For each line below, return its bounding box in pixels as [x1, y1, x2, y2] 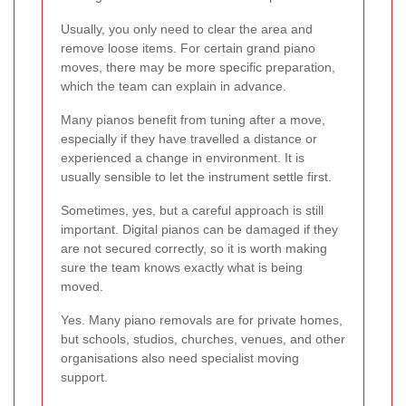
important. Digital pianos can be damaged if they [61, 221, 338, 237]
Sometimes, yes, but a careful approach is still [61, 202, 324, 217]
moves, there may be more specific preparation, [61, 59, 335, 74]
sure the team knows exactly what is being [61, 259, 303, 275]
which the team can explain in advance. [61, 78, 286, 93]
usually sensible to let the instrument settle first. [61, 169, 332, 184]
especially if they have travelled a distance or [61, 130, 317, 146]
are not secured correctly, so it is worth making [61, 240, 327, 256]
